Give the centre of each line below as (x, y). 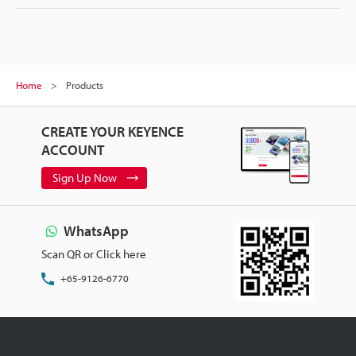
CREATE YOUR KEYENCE (112, 131)
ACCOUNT (72, 149)
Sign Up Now (84, 177)
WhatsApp (96, 230)
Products (85, 85)
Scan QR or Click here (93, 253)
